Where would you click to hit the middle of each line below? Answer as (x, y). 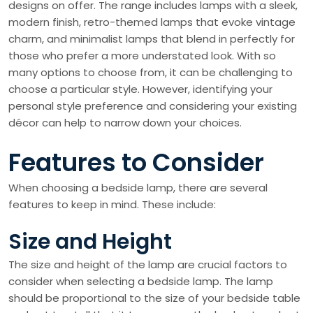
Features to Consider (136, 163)
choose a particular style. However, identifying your (140, 89)
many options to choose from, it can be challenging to (151, 73)
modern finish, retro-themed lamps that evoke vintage (152, 22)
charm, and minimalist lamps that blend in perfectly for (152, 39)
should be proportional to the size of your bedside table (154, 298)
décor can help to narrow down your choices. (125, 123)
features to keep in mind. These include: (112, 205)
